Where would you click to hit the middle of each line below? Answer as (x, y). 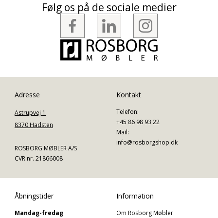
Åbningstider (34, 196)
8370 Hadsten (34, 125)
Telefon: (127, 112)
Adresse (27, 95)
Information (135, 196)
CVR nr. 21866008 (39, 159)
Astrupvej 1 (30, 113)
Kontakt (129, 95)
